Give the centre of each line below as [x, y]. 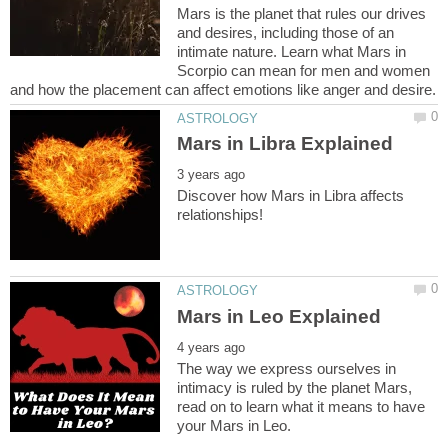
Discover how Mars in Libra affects [291, 196]
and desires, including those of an [286, 33]
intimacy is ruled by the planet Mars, [295, 387]
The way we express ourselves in [287, 368]
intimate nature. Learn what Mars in [292, 52]
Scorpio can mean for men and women [304, 71]
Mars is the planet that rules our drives [302, 14]
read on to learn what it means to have [301, 406]
